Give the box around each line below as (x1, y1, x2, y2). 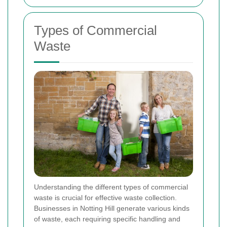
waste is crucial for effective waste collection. (34, 193, 177, 202)
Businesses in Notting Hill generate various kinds (34, 204, 190, 212)
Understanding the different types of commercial (34, 182, 188, 191)
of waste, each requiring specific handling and (34, 214, 180, 223)
